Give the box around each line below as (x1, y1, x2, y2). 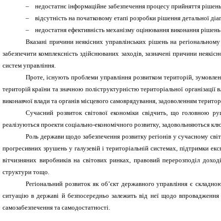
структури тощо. (2, 168, 49, 176)
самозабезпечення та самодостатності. (2, 203, 110, 211)
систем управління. (2, 61, 56, 69)
